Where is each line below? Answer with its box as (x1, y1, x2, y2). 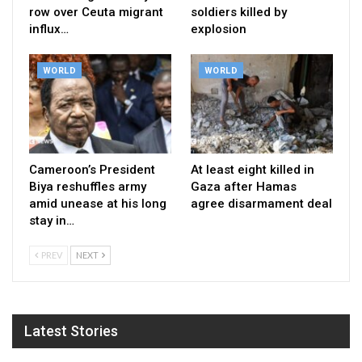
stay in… (29, 213, 74, 228)
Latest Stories (24, 322, 118, 339)
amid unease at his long (29, 196, 166, 211)
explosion (191, 21, 246, 36)
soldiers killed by (191, 4, 287, 19)
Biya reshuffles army (29, 179, 146, 194)
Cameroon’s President (29, 162, 155, 177)
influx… (29, 21, 69, 36)
